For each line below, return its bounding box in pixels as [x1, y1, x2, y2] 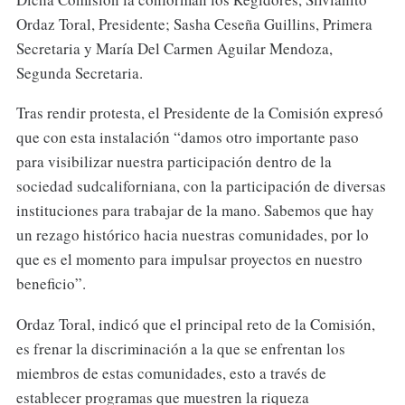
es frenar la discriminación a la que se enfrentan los [15, 338, 345, 360]
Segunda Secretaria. [15, 61, 143, 83]
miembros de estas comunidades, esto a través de [15, 363, 326, 384]
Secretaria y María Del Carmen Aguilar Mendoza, [15, 37, 333, 59]
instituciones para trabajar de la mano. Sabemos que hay [15, 200, 374, 221]
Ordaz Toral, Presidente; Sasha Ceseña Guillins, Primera [15, 13, 372, 34]
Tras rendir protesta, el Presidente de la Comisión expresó [15, 102, 383, 124]
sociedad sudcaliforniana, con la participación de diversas [15, 175, 386, 197]
